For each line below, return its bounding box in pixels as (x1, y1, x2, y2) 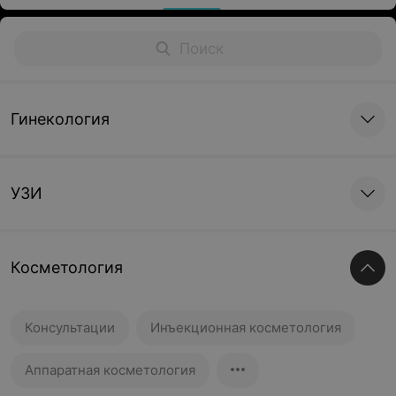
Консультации (25, 319, 115, 336)
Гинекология (11, 110, 110, 128)
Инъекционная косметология (150, 319, 341, 336)
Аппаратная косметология (25, 362, 195, 378)
